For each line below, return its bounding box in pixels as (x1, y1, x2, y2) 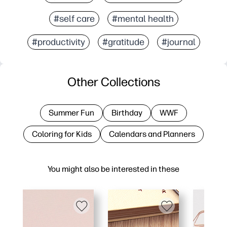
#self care (53, 13, 95, 24)
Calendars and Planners (109, 129, 195, 139)
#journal (161, 36, 196, 48)
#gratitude (102, 36, 144, 48)
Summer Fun (49, 107, 94, 118)
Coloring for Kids (32, 129, 92, 139)
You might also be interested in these (48, 164, 179, 174)
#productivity (31, 36, 85, 48)
